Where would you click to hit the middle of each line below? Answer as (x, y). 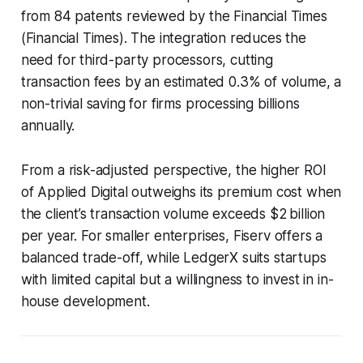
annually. (48, 125)
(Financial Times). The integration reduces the (163, 38)
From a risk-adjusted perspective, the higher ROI (173, 170)
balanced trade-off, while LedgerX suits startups (173, 257)
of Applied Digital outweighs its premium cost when (181, 192)
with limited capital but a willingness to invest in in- (177, 279)
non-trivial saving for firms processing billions (160, 103)
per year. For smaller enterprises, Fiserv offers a (172, 235)
